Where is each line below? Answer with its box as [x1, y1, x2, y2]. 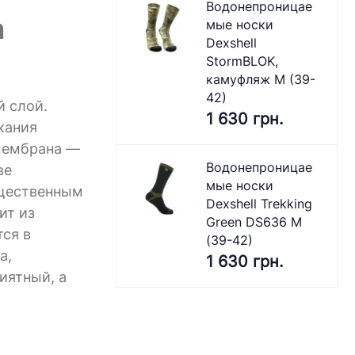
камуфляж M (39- [206, 71, 316, 87]
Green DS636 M [206, 214, 303, 230]
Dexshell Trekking [206, 196, 313, 212]
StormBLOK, [206, 53, 279, 69]
